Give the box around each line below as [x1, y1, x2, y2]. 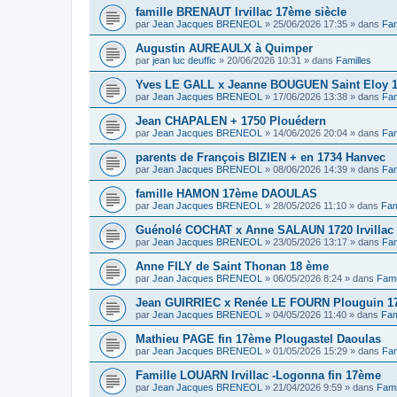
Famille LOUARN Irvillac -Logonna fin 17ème [136, 368, 381, 382]
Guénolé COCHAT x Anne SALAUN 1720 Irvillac [136, 222, 393, 237]
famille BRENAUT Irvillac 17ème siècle [136, 4, 346, 19]
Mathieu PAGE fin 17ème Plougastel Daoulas [136, 331, 381, 346]
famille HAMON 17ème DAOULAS [136, 186, 317, 200]
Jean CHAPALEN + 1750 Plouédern [136, 113, 326, 128]
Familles [336, 54, 371, 66]
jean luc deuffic [152, 54, 216, 66]
